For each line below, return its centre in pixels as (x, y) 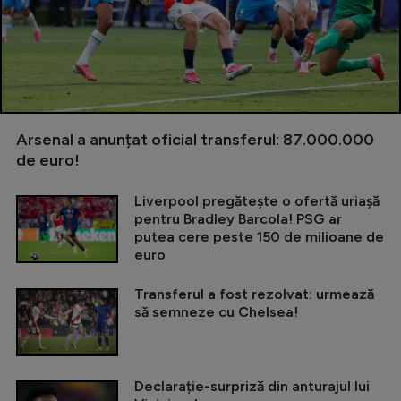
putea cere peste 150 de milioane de (259, 237)
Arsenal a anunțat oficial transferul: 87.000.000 (195, 140)
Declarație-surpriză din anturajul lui (252, 387)
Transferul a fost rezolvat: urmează (254, 294)
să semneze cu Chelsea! (216, 312)
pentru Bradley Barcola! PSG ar (238, 219)
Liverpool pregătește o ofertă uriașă (257, 201)
